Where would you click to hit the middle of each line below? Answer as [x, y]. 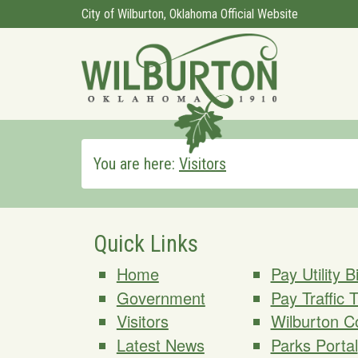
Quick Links [146, 244]
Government [161, 297]
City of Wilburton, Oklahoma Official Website [190, 14]
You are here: [136, 164]
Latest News [160, 344]
